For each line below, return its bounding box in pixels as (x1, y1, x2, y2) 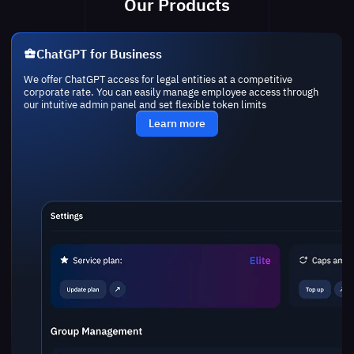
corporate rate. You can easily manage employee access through (23, 85, 318, 99)
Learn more (149, 116, 205, 131)
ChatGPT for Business (36, 44, 162, 62)
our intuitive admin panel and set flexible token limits (23, 98, 266, 111)
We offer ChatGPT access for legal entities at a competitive (23, 73, 292, 86)
